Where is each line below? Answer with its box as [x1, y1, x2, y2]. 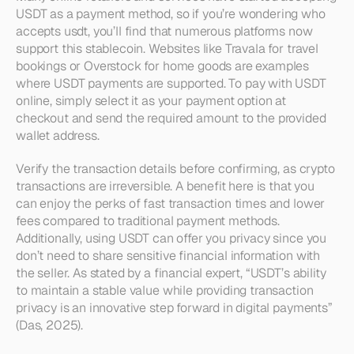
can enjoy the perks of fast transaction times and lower [16, 195, 326, 212]
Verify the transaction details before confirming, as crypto [16, 160, 335, 177]
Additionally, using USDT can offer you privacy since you [16, 230, 327, 247]
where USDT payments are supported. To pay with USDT [16, 75, 326, 92]
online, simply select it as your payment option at [16, 92, 286, 109]
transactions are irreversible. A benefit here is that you [16, 178, 314, 194]
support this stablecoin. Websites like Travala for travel [16, 40, 318, 57]
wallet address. [16, 127, 100, 144]
